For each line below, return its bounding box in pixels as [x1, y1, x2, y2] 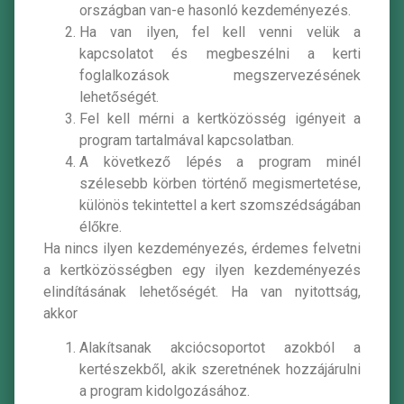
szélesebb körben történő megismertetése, [79, 174, 361, 192]
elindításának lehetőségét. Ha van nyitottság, [43, 282, 361, 300]
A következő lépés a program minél [79, 152, 361, 170]
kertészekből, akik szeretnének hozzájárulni [79, 361, 361, 379]
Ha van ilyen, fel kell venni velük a [79, 23, 361, 41]
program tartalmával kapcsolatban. [79, 131, 294, 149]
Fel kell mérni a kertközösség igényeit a [79, 109, 361, 127]
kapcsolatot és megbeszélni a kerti [79, 44, 361, 62]
